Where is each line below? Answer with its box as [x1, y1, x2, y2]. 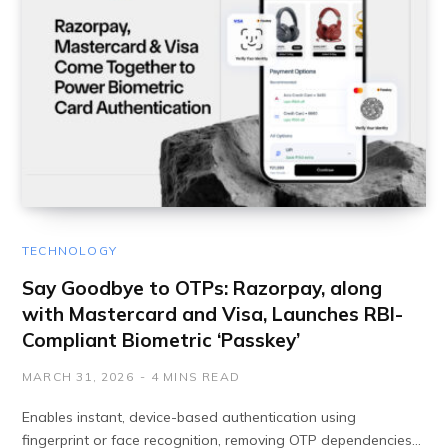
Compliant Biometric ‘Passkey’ [22, 327, 300, 352]
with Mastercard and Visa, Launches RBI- [22, 301, 403, 326]
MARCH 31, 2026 [22, 368, 134, 384]
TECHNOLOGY [22, 242, 117, 258]
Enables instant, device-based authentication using [22, 407, 356, 426]
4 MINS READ [150, 368, 241, 384]
